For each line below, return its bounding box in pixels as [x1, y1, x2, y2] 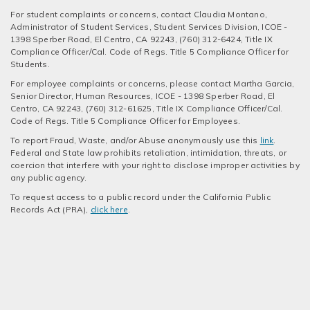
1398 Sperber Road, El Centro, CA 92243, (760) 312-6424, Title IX [10, 33, 273, 44]
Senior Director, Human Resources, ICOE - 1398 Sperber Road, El [10, 90, 275, 101]
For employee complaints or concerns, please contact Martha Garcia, [10, 77, 295, 89]
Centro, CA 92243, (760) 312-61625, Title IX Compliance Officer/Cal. [10, 102, 283, 113]
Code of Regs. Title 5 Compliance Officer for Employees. [10, 115, 241, 126]
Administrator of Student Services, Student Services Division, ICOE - [10, 21, 288, 32]
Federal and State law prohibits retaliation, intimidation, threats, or [10, 147, 287, 158]
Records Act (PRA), [10, 203, 91, 215]
